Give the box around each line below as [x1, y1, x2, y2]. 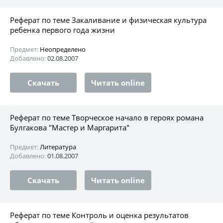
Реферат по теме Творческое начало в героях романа [10, 112, 204, 122]
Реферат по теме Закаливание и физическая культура [10, 14, 207, 25]
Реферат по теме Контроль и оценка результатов [10, 210, 189, 220]
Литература [40, 142, 76, 151]
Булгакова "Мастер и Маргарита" [10, 122, 129, 132]
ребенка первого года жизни [10, 24, 115, 35]
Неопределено [40, 44, 86, 54]
